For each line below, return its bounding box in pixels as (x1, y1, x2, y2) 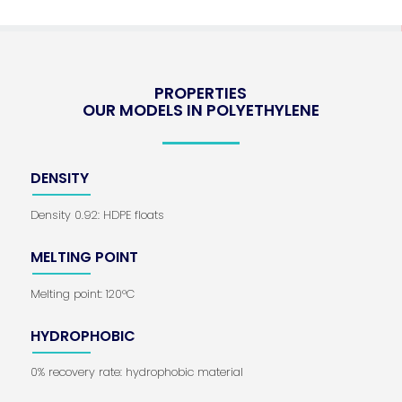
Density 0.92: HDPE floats (30, 206, 164, 223)
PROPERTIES (154, 82, 248, 104)
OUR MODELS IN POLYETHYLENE (82, 99, 319, 121)
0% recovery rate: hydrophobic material (30, 364, 243, 380)
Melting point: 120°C (30, 285, 135, 301)
